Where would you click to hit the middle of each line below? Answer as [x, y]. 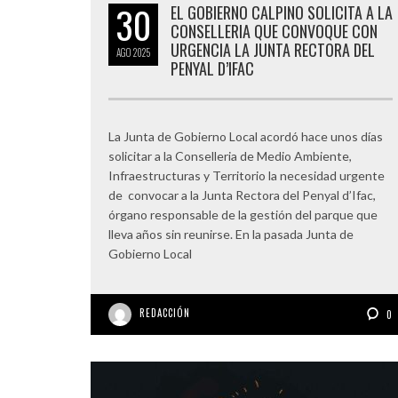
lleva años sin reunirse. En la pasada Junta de [231, 234]
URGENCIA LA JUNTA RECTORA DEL [273, 50]
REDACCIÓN [165, 313]
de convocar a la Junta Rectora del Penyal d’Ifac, [242, 195]
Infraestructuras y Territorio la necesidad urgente [247, 175]
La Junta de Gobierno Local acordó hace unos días [246, 136]
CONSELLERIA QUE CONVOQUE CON [274, 31]
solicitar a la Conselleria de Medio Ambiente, [230, 156]
